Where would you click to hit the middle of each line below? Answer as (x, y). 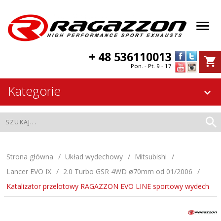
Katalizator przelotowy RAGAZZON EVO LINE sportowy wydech (108, 186)
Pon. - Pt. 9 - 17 (151, 66)
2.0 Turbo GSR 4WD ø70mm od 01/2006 (128, 172)
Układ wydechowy (94, 157)
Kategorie (34, 91)
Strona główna (30, 157)
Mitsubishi (151, 157)
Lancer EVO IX (29, 172)
